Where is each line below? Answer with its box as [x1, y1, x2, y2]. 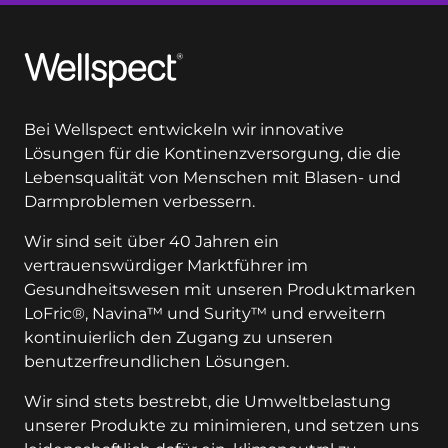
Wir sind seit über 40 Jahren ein [24, 232, 279, 252]
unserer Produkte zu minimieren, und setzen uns [24, 416, 419, 436]
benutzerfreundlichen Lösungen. [24, 352, 289, 372]
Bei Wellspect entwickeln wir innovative [24, 120, 344, 140]
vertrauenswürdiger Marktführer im [24, 256, 308, 276]
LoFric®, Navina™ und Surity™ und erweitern [24, 304, 386, 324]
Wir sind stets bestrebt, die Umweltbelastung [24, 392, 391, 412]
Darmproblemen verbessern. [24, 192, 255, 212]
